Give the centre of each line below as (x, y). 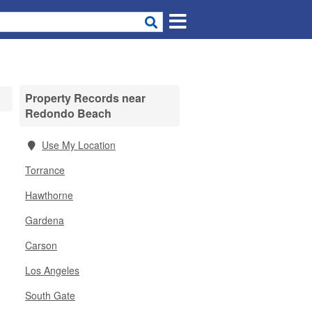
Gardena (45, 220)
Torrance (45, 170)
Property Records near (85, 98)
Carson (41, 245)
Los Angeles (52, 270)
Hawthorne (49, 195)
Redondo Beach (68, 113)
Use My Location (79, 145)
